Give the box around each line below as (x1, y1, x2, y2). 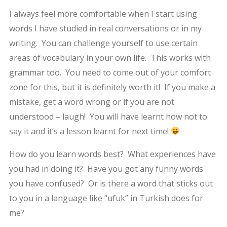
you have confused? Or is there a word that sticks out (9, 177, 213, 189)
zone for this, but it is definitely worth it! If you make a (9, 81, 215, 93)
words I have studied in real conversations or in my (9, 22, 202, 34)
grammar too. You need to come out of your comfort (9, 66, 211, 78)
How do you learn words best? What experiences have (9, 148, 216, 160)
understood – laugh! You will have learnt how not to (9, 110, 207, 122)
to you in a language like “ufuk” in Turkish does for (9, 192, 203, 204)
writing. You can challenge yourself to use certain (9, 37, 198, 49)
